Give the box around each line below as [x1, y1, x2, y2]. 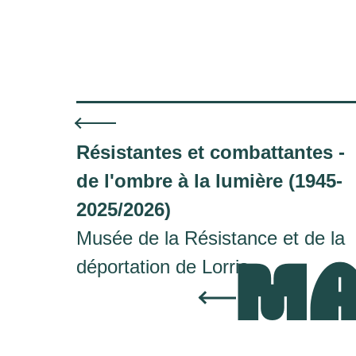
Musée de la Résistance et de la [76, 227, 345, 249]
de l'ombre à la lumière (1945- [76, 170, 342, 192]
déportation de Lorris [76, 256, 249, 277]
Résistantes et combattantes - [76, 141, 345, 163]
